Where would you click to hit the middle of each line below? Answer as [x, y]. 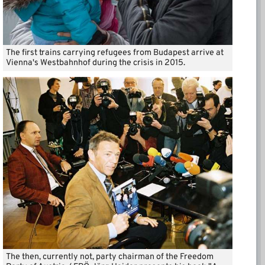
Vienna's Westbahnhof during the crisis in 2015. [96, 63]
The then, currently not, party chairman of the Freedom [110, 257]
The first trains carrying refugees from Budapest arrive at [115, 53]
